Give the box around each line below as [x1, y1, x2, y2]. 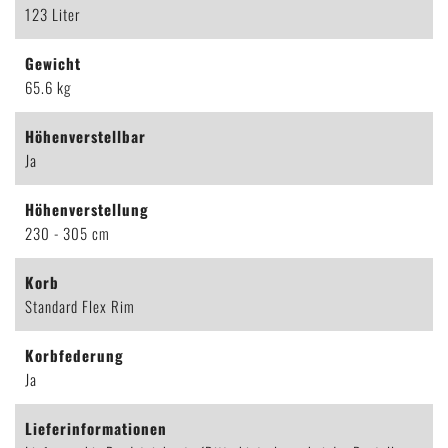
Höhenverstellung [25, 198, 149, 221]
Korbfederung [25, 344, 124, 367]
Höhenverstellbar [25, 125, 146, 148]
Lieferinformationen [25, 417, 167, 440]
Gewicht [25, 52, 81, 75]
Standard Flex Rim [25, 295, 135, 318]
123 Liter [25, 3, 80, 26]
